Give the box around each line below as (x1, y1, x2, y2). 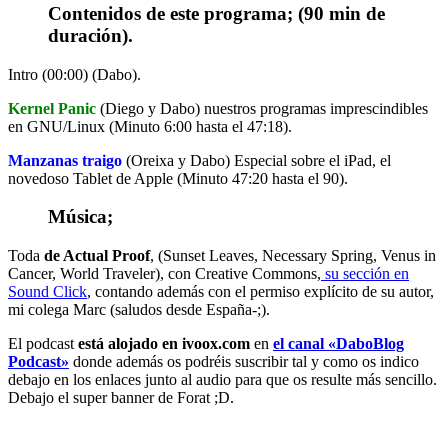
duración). (48, 24, 133, 46)
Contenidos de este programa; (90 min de (48, 2, 385, 24)
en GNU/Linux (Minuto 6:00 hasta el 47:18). (8, 117, 292, 135)
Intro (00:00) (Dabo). (8, 65, 141, 83)
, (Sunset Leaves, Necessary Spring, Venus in (150, 247, 436, 265)
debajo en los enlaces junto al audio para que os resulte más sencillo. (8, 371, 437, 389)
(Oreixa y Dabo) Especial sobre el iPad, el (122, 151, 391, 169)
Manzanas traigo (8, 151, 122, 169)
